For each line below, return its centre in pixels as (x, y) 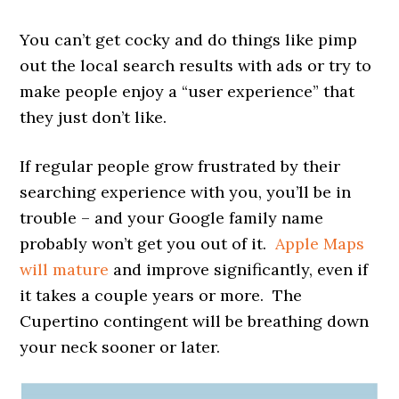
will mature (65, 269)
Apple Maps (320, 243)
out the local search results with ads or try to (196, 65)
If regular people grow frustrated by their (180, 166)
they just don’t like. (94, 117)
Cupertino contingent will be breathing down (195, 321)
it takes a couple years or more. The (161, 295)
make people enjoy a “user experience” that (187, 91)
